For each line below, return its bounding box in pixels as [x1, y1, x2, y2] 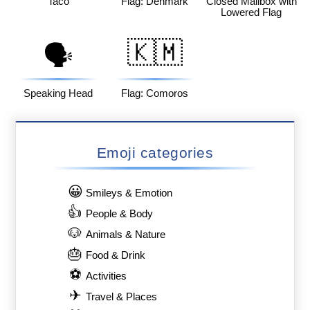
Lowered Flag [221, 7, 282, 19]
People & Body [86, 208, 154, 219]
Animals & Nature [86, 228, 166, 240]
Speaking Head [24, 88, 93, 100]
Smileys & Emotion [86, 187, 173, 199]
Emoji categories [96, 144, 214, 161]
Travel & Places [86, 291, 158, 302]
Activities [86, 270, 127, 282]
